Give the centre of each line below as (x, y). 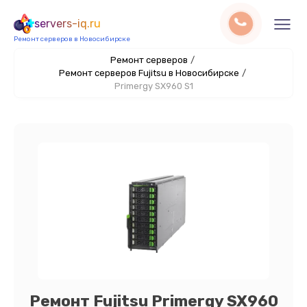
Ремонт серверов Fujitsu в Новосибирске (149, 73)
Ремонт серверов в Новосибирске (72, 39)
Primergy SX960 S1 (153, 86)
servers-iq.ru (67, 24)
